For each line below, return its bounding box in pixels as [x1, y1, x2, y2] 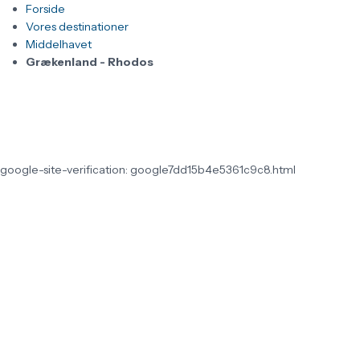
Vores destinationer [26, 19, 129, 34]
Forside [26, 2, 65, 16]
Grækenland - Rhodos [26, 55, 153, 69]
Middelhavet [26, 37, 92, 51]
